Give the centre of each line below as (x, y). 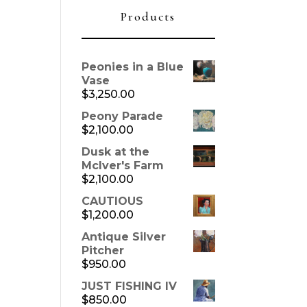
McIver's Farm (123, 166)
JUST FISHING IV (130, 286)
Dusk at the (116, 152)
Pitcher (103, 251)
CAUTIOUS (113, 201)
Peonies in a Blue (133, 67)
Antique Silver (124, 237)
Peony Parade (123, 116)
